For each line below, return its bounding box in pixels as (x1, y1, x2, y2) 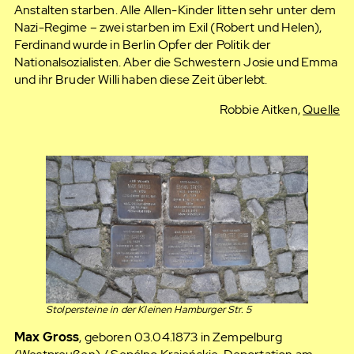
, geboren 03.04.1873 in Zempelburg (79, 329, 282, 346)
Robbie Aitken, (219, 100, 303, 118)
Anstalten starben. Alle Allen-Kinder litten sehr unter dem (13, 2, 337, 19)
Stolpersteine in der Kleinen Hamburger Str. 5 (45, 303, 252, 317)
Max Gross (13, 329, 80, 346)
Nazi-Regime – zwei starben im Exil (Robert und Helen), (13, 19, 322, 36)
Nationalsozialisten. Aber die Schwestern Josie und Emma (13, 54, 338, 71)
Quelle (303, 100, 341, 118)
